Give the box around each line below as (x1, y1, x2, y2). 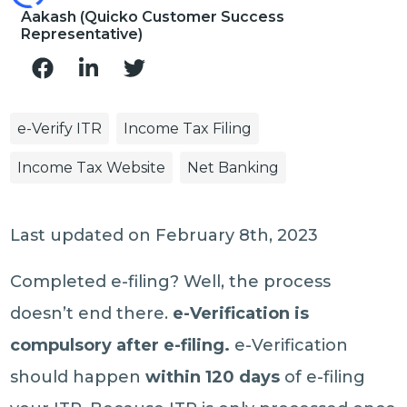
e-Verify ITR (17, 120, 103, 137)
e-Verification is (173, 303, 310, 323)
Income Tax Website (17, 159, 166, 176)
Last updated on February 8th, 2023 (10, 225, 319, 245)
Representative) (21, 25, 144, 43)
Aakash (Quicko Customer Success (21, 8, 285, 25)
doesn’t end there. (10, 303, 174, 323)
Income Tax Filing (124, 120, 253, 137)
